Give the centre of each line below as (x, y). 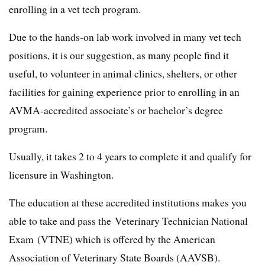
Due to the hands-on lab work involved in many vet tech (125, 37)
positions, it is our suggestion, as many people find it (119, 55)
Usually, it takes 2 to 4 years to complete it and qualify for (130, 156)
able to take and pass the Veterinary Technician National (128, 221)
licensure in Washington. (61, 175)
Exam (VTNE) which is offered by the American (112, 239)
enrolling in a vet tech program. (75, 9)
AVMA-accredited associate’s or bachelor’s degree (116, 110)
